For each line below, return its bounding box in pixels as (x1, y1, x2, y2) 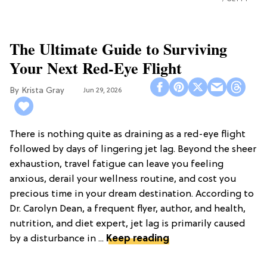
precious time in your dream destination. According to (10, 189, 254, 200)
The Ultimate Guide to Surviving (10, 38, 227, 60)
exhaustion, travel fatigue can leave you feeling (10, 159, 223, 170)
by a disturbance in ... (10, 234, 106, 244)
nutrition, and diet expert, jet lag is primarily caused (10, 219, 245, 229)
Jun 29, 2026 (83, 86, 122, 95)
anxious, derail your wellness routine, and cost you (10, 174, 236, 185)
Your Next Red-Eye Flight (10, 57, 182, 79)
